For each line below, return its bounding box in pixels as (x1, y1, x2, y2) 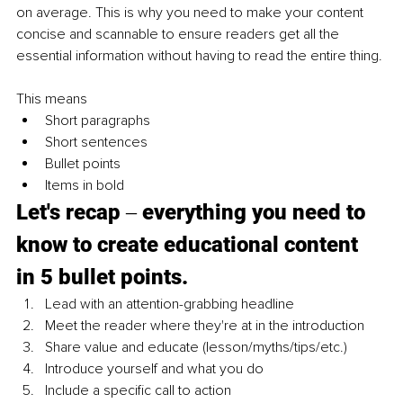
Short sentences (45, 133, 148, 152)
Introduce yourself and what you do (45, 360, 264, 379)
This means (16, 90, 87, 109)
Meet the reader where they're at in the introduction (45, 317, 364, 336)
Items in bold (45, 176, 124, 195)
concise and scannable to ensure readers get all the (16, 25, 343, 44)
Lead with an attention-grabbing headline (45, 295, 294, 314)
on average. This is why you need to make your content (16, 4, 367, 22)
